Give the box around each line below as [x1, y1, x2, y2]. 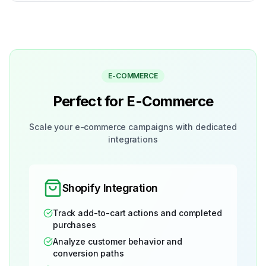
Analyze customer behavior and [53, 236, 182, 246]
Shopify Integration [62, 182, 158, 194]
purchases [53, 220, 96, 230]
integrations [108, 134, 158, 144]
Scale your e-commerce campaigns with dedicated [29, 122, 237, 132]
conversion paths [53, 248, 124, 258]
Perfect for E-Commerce [52, 93, 214, 110]
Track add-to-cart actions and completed [53, 208, 222, 218]
